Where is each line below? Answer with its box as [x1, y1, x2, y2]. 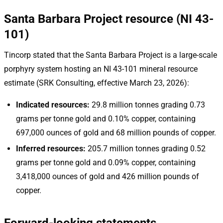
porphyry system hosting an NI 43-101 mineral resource [4, 64, 198, 74]
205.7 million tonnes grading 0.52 [86, 143, 206, 153]
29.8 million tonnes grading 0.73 [90, 100, 205, 110]
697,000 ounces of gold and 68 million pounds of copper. [16, 127, 216, 137]
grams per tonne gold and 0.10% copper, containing [16, 113, 196, 123]
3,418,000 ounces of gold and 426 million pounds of [16, 171, 199, 181]
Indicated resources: [16, 100, 90, 110]
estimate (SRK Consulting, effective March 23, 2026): [4, 78, 189, 88]
